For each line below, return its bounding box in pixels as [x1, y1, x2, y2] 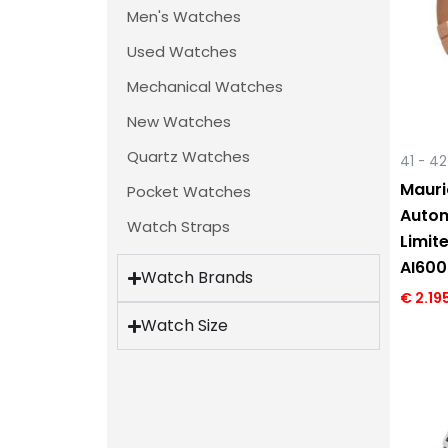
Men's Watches [127, 6, 241, 28]
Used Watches [127, 41, 237, 63]
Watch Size [141, 314, 229, 338]
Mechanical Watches [127, 76, 283, 98]
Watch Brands [141, 266, 254, 290]
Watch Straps [127, 216, 230, 238]
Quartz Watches [127, 146, 250, 168]
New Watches [127, 111, 231, 133]
